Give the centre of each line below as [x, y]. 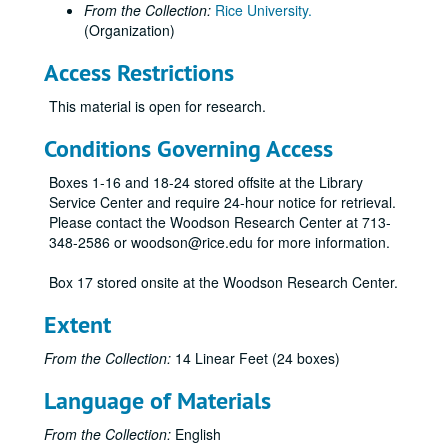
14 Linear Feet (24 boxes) [255, 358]
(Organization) [129, 30]
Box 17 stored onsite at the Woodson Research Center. [223, 282]
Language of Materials [157, 400]
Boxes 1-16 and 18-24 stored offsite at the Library [206, 182]
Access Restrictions [139, 72]
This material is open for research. [157, 106]
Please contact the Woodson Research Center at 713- [220, 222]
